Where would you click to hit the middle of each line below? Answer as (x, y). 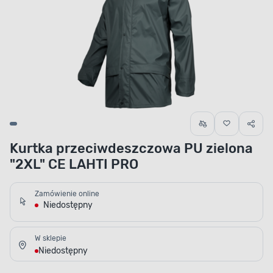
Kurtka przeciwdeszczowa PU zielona (131, 149)
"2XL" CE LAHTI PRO (74, 165)
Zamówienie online (67, 194)
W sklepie (51, 239)
